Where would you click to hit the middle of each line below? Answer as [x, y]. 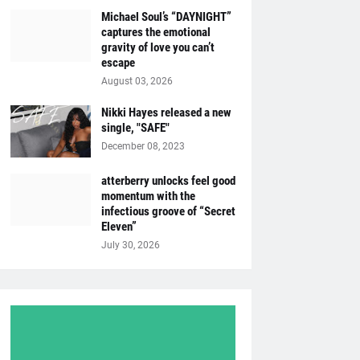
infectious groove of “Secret [168, 211]
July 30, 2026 [130, 245]
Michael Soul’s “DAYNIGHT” [166, 17]
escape [118, 63]
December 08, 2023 [143, 146]
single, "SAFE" [135, 128]
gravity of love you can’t [157, 47]
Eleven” [119, 227]
